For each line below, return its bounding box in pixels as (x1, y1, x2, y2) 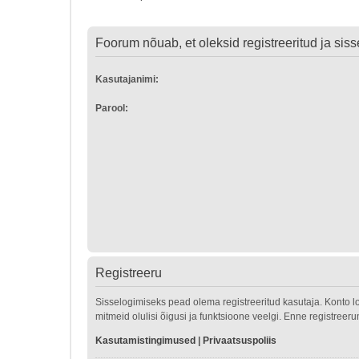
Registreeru (95, 266, 162, 280)
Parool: (95, 103, 128, 114)
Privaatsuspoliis (203, 335, 276, 346)
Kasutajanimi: (95, 74, 159, 85)
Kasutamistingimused (95, 335, 196, 346)
